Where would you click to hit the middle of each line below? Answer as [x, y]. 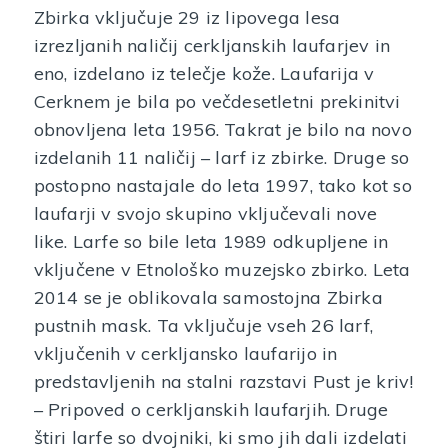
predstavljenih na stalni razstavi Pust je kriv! [223, 381]
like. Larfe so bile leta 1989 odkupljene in [211, 241]
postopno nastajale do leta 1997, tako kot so [222, 185]
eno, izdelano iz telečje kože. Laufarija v [204, 73]
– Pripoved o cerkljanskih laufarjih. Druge [211, 409]
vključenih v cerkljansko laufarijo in [185, 353]
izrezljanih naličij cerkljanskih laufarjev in [212, 45]
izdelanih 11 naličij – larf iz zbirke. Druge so [221, 157]
